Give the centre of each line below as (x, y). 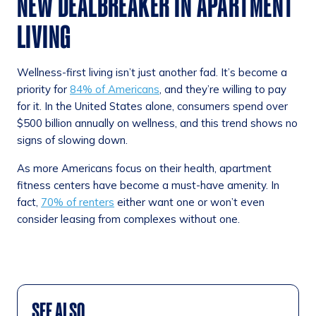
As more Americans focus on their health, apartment (144, 168)
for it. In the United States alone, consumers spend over (152, 106)
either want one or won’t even (189, 202)
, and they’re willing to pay (223, 89)
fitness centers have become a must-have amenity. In (148, 185)
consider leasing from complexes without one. (128, 219)
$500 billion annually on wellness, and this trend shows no (157, 123)
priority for (43, 89)
